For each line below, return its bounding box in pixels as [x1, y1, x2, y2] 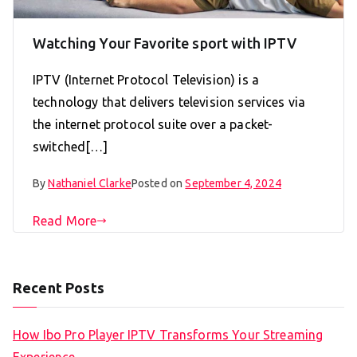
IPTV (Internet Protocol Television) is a [33, 73, 259, 88]
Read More [33, 214, 97, 229]
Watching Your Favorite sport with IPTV [33, 35, 296, 52]
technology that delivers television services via [33, 95, 306, 110]
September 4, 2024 [185, 177, 281, 190]
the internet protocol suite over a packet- [33, 117, 273, 132]
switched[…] [33, 139, 108, 155]
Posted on [131, 177, 186, 190]
